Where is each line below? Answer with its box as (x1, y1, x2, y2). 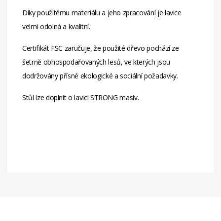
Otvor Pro (31, 189, 63, 199)
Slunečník (31, 201, 63, 211)
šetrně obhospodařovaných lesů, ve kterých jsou (22, 57, 170, 67)
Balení (31, 170, 51, 180)
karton (84, 158, 104, 168)
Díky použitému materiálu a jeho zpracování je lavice (22, 8, 182, 18)
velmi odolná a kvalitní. (22, 22, 90, 32)
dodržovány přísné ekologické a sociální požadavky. (22, 71, 178, 81)
